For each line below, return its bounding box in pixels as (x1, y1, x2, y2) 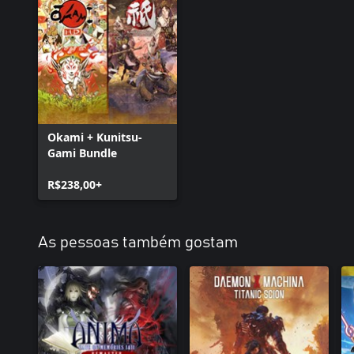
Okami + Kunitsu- (47, 130, 142, 145)
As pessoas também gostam (38, 235, 238, 250)
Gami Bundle (47, 145, 117, 160)
